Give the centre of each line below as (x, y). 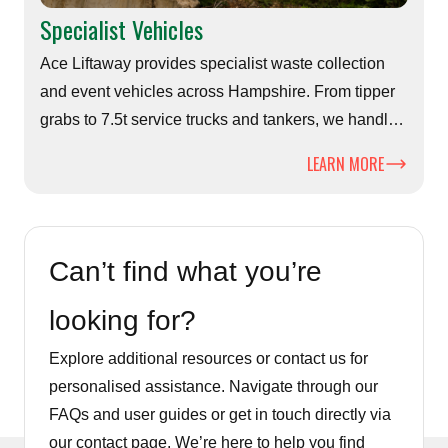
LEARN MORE (345, 164)
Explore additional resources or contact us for (208, 359)
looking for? (122, 321)
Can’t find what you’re (185, 272)
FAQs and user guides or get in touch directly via (220, 415)
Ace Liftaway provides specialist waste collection (212, 64)
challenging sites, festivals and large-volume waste (220, 148)
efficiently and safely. (113, 176)
